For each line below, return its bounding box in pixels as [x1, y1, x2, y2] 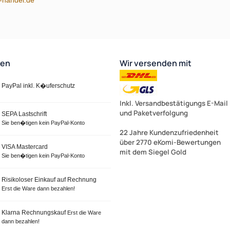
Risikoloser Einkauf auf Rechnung [1, 176, 97, 183]
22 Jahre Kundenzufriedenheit [119, 127, 219, 137]
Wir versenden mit [119, 57, 191, 69]
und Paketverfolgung [119, 108, 188, 118]
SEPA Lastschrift [1, 110, 47, 118]
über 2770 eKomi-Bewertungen [119, 137, 221, 147]
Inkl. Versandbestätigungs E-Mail [119, 98, 228, 108]
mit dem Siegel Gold [119, 147, 186, 157]
